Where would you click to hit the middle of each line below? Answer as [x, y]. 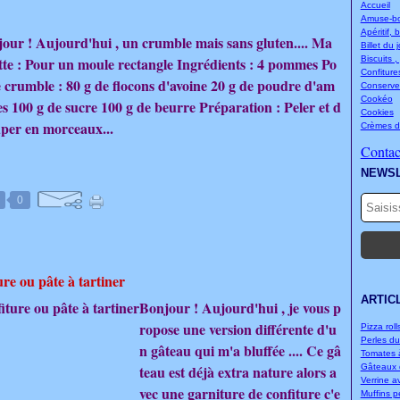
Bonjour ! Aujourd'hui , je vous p [240, 308]
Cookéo [376, 99]
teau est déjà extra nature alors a [238, 372]
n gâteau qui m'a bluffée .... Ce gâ [240, 350]
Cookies [377, 112]
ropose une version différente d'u [238, 329]
